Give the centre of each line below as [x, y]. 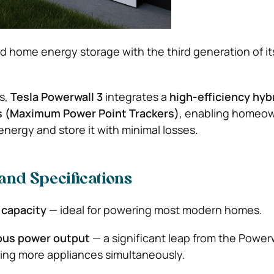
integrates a [136, 97]
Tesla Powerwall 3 [56, 97]
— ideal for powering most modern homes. [154, 210]
